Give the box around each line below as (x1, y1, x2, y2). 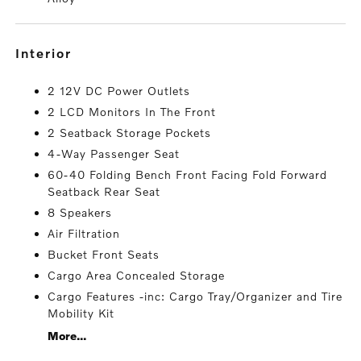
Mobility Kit (48, 306, 115, 321)
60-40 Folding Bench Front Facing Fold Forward (48, 168, 328, 182)
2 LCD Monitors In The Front (48, 105, 217, 119)
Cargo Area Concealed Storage (48, 268, 226, 283)
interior (21, 45, 73, 61)
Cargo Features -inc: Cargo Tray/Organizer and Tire (48, 289, 343, 304)
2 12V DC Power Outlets (48, 84, 191, 98)
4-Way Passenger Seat (48, 147, 180, 161)
